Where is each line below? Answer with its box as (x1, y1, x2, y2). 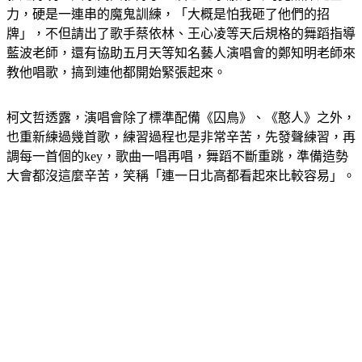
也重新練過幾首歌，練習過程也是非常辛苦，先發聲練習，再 (6, 149, 356, 163)
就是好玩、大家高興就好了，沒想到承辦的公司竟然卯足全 (6, 7, 343, 21)
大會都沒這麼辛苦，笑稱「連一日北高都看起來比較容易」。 (6, 188, 356, 202)
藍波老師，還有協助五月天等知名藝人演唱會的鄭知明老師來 (6, 65, 356, 79)
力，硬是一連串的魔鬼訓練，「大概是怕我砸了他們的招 (6, 27, 330, 40)
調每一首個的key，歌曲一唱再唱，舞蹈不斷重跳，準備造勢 (6, 169, 348, 183)
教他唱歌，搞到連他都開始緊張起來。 (6, 85, 226, 99)
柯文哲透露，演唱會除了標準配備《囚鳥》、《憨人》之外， (6, 130, 356, 144)
